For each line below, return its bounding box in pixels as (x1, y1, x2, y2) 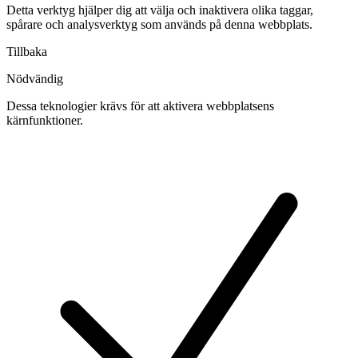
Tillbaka (6, 44, 47, 58)
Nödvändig (6, 71, 63, 86)
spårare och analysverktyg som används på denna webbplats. (6, 17, 312, 31)
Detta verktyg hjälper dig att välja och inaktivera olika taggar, (6, 2, 313, 17)
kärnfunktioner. (6, 113, 83, 127)
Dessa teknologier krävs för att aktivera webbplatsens (6, 98, 274, 113)
